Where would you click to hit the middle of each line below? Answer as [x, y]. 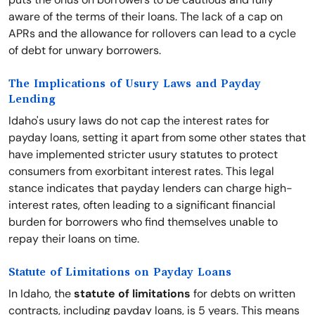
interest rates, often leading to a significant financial [142, 205]
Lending [32, 99]
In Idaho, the [41, 294]
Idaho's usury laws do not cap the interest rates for [139, 121]
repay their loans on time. [74, 239]
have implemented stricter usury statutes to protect [143, 154]
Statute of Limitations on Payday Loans [120, 272]
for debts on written [243, 294]
